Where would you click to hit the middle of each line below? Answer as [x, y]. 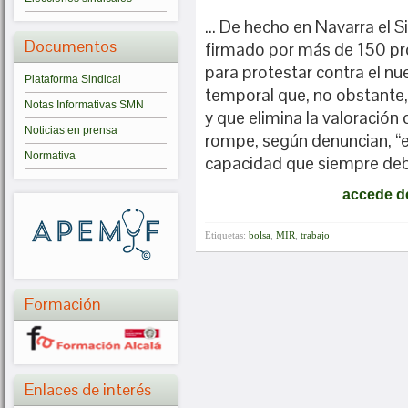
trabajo [315, 235]
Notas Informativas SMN [84, 105]
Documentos [71, 46]
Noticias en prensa [71, 130]
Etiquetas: [227, 235]
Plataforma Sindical [73, 79]
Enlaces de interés [88, 390]
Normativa [50, 156]
